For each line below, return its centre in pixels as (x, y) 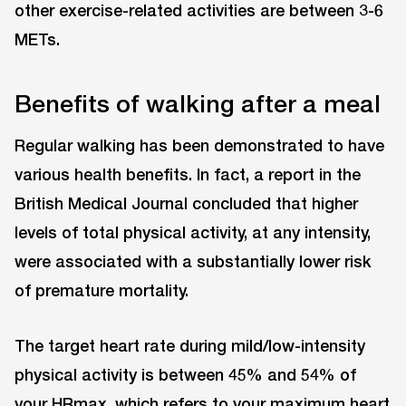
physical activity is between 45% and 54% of (185, 374)
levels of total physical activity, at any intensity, (193, 232)
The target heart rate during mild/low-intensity (190, 345)
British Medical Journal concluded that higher (186, 203)
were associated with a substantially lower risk (193, 261)
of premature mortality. (101, 290)
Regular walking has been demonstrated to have (199, 145)
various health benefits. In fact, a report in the (188, 174)
